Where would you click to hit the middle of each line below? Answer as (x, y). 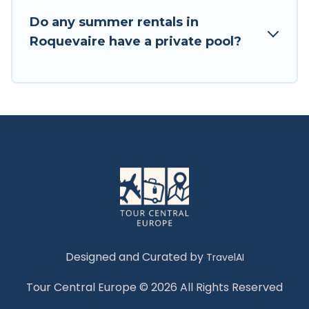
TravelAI (225, 258)
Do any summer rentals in (114, 22)
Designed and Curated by (136, 257)
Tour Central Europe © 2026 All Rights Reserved (154, 288)
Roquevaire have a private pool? (136, 42)
